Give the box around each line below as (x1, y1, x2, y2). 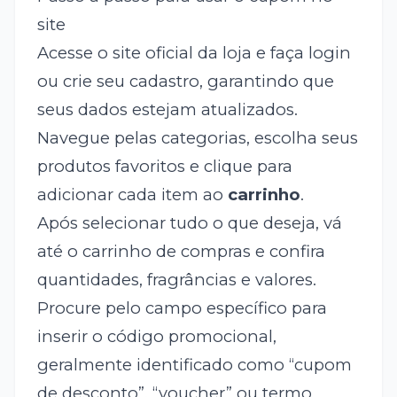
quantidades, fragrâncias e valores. (36, 269, 316, 291)
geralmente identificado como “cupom (36, 354, 352, 376)
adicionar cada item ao (36, 184, 228, 206)
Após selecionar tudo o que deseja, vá (36, 213, 342, 234)
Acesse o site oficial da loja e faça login (36, 43, 351, 64)
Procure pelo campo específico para (36, 298, 327, 319)
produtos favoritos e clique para (36, 156, 292, 177)
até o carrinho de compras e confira (36, 241, 325, 262)
